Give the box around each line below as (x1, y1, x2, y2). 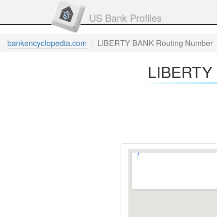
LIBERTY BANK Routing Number (97, 37, 213, 48)
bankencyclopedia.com (7, 37, 87, 48)
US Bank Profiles (89, 11, 162, 25)
